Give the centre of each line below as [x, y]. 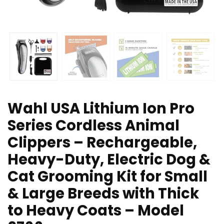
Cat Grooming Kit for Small [107, 177]
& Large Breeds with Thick [103, 194]
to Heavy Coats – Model [96, 211]
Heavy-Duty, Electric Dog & [109, 160]
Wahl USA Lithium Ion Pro [101, 109]
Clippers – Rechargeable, [102, 143]
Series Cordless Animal [93, 126]
